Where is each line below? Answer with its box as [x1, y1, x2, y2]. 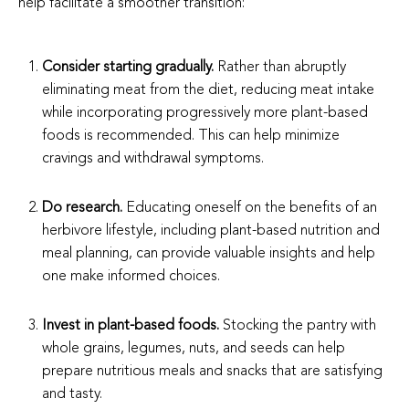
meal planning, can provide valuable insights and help [42, 246, 376, 261]
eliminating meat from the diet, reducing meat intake [42, 82, 375, 98]
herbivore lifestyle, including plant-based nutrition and [42, 223, 381, 238]
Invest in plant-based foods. [42, 318, 224, 333]
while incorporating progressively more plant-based [42, 105, 369, 121]
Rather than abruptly [217, 59, 347, 75]
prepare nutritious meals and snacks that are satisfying [42, 363, 383, 379]
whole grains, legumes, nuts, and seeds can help [42, 341, 346, 356]
